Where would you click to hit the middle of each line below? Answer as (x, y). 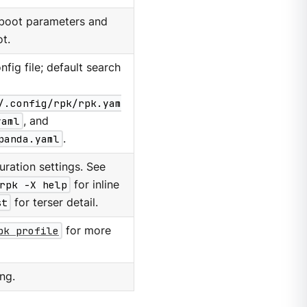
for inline (95, 184)
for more (87, 230)
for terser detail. (55, 202)
